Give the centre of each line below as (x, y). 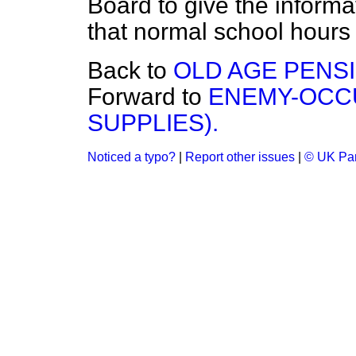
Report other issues (240, 157)
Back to (130, 70)
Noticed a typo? (132, 157)
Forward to (148, 97)
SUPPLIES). (153, 123)
